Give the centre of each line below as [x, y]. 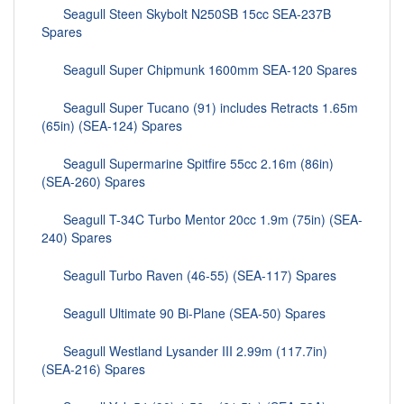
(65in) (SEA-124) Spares [112, 126]
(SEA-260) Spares [93, 182]
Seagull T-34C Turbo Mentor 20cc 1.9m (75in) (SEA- [202, 220]
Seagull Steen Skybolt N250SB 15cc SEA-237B [186, 14]
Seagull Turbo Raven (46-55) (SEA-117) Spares [189, 275]
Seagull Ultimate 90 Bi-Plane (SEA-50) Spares [184, 313]
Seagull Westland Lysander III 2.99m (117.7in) [184, 351]
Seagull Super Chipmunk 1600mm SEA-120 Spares [199, 70]
